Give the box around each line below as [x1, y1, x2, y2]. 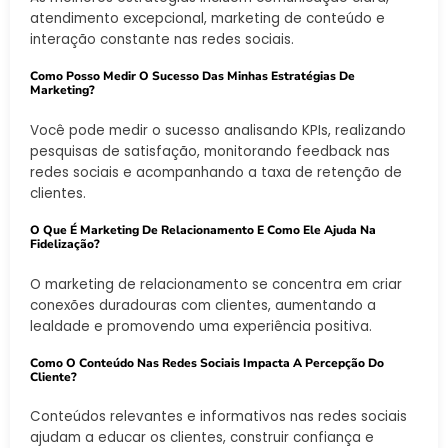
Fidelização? [30, 236, 100, 253]
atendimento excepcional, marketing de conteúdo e [30, 9, 385, 29]
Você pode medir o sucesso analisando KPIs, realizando [30, 120, 406, 140]
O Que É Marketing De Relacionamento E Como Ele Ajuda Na [30, 222, 376, 239]
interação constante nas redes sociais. [30, 30, 294, 50]
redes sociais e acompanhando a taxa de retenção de [30, 162, 402, 182]
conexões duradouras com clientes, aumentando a [30, 295, 376, 315]
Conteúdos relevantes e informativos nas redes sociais [30, 407, 407, 427]
